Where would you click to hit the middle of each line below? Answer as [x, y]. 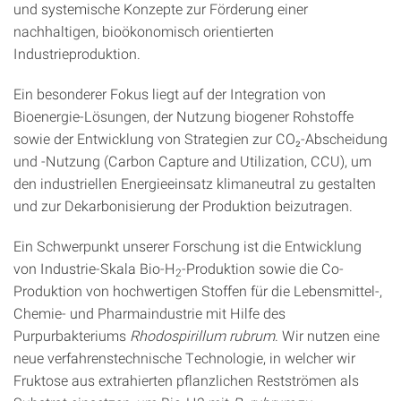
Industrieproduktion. [77, 53]
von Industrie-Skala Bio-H [94, 268]
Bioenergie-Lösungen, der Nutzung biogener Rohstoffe [183, 116]
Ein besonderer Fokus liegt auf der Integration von [170, 94]
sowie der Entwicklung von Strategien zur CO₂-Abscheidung [200, 138]
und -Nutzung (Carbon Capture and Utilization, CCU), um [192, 161]
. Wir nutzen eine [327, 335]
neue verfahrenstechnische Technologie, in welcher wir [184, 358]
